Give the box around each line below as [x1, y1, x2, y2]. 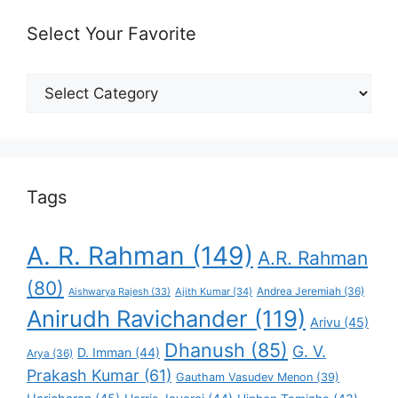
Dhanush [164, 338, 245, 362]
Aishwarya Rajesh [68, 285, 148, 298]
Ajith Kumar [175, 285, 230, 298]
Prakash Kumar [27, 366, 139, 386]
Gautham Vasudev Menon [176, 370, 313, 385]
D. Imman [77, 345, 131, 361]
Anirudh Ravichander [27, 305, 248, 333]
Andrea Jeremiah [257, 284, 341, 298]
